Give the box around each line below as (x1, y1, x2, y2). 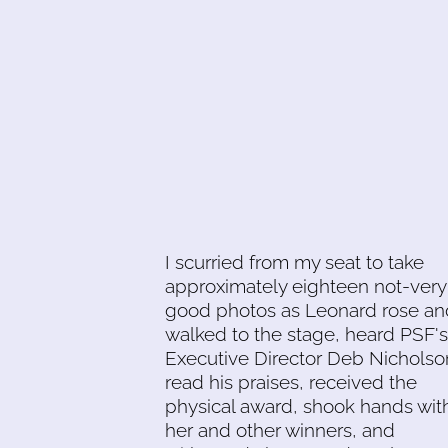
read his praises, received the (165, 371, 417, 394)
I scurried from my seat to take (165, 251, 424, 274)
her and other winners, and (165, 419, 395, 442)
